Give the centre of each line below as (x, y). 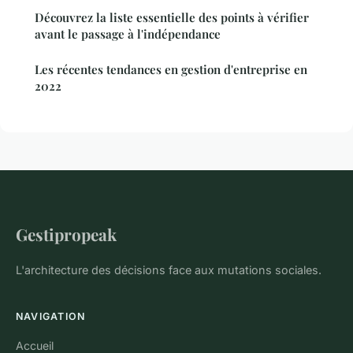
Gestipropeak (66, 234)
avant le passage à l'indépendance (128, 33)
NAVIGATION (51, 316)
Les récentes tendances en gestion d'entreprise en (171, 69)
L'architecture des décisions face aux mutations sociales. (169, 269)
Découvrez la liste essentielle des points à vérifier (172, 17)
